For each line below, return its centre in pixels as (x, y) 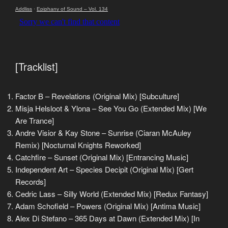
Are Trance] (35, 121)
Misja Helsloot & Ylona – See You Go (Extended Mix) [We (111, 108)
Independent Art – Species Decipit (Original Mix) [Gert (104, 169)
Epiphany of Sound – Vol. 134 (72, 9)
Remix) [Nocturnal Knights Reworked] (78, 145)
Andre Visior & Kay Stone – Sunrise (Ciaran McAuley (103, 133)
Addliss (24, 9)
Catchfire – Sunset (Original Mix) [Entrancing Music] (102, 157)
